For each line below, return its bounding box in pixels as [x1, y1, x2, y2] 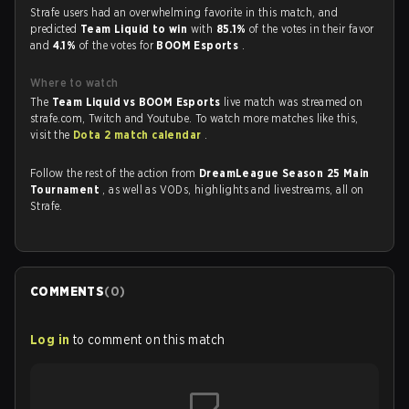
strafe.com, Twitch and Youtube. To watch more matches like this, [30, 111, 359, 125]
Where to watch [30, 76, 119, 89]
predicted [30, 22, 81, 36]
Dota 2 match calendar [73, 128, 204, 142]
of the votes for [79, 38, 157, 52]
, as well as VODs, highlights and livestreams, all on [102, 183, 364, 196]
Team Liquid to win [80, 22, 191, 36]
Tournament [30, 183, 103, 196]
